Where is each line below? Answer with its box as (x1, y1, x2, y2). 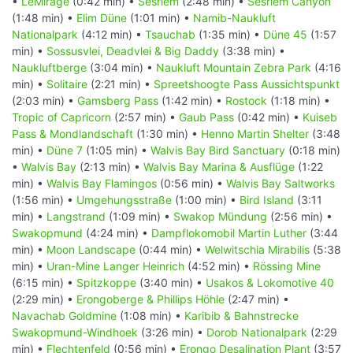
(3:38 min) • (219, 43, 285, 58)
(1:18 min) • (267, 93, 330, 107)
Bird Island (240, 192, 294, 206)
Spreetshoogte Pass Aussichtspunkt (154, 76, 340, 91)
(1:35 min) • (195, 27, 263, 41)
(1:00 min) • (172, 192, 240, 206)
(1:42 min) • (158, 93, 225, 107)
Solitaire (46, 76, 87, 91)
